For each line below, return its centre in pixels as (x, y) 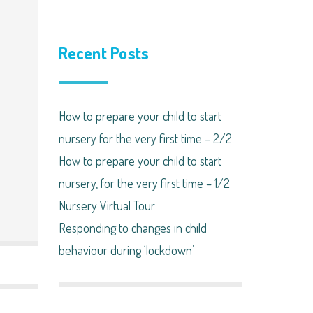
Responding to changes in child (132, 228)
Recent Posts (104, 53)
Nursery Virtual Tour (107, 205)
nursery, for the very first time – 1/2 (144, 183)
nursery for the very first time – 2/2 (145, 138)
